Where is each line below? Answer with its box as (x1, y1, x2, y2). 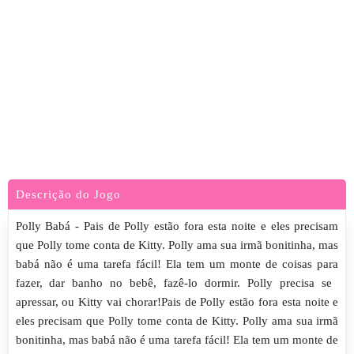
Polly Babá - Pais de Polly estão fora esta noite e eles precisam (15, 220, 339, 232)
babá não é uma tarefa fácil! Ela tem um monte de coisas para (15, 258, 339, 270)
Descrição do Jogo (16, 188, 121, 201)
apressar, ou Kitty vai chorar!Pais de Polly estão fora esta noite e (15, 296, 339, 308)
